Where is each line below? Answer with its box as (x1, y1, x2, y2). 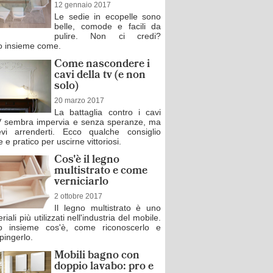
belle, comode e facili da (54, 21, 161, 31)
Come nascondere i (54, 55, 150, 74)
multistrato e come (54, 162, 147, 181)
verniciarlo (54, 173, 108, 192)
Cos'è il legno (54, 151, 119, 170)
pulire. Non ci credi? (54, 31, 161, 41)
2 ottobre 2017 (54, 192, 102, 200)
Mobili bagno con (54, 247, 140, 266)
